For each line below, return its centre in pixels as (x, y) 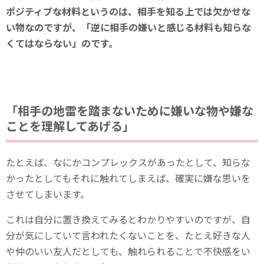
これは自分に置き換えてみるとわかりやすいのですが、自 (128, 219)
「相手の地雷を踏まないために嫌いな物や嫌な (130, 110)
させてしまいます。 (48, 194)
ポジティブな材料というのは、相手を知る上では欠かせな (128, 11)
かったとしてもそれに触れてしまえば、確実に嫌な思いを (128, 178)
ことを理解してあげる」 (70, 126)
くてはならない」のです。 (62, 43)
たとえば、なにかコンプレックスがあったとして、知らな (128, 162)
